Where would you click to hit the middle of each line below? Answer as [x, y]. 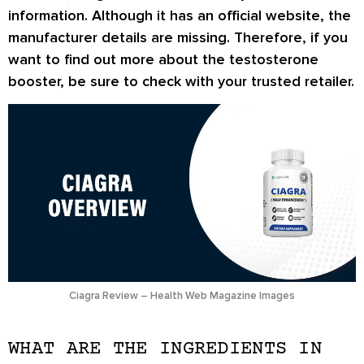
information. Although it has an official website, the [180, 15]
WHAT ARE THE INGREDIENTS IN [165, 349]
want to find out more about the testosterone [163, 59]
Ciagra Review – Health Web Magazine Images [182, 296]
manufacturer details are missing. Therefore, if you [178, 37]
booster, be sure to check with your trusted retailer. [181, 81]
